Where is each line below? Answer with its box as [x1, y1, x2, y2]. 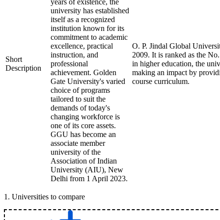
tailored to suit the [51, 95, 106, 103]
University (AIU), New [51, 165, 123, 174]
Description [5, 64, 41, 72]
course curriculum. [132, 77, 190, 85]
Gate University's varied [51, 77, 125, 85]
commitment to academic [51, 33, 128, 41]
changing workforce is [51, 112, 120, 121]
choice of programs [51, 86, 110, 94]
